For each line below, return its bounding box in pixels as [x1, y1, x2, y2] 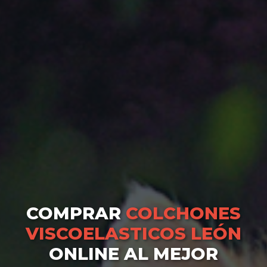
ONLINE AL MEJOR [49, 243, 218, 265]
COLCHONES [126, 203, 241, 224]
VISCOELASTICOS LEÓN [26, 223, 241, 244]
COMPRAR [26, 203, 126, 224]
